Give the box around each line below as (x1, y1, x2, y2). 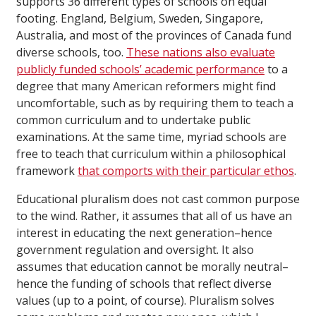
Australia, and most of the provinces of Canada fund (16, 28, 291, 44)
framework (16, 163, 78, 179)
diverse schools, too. (16, 44, 126, 61)
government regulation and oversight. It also (16, 242, 254, 258)
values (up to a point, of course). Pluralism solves (16, 293, 274, 309)
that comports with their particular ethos (78, 163, 294, 179)
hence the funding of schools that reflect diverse (16, 276, 272, 292)
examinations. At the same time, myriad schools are (16, 129, 286, 145)
